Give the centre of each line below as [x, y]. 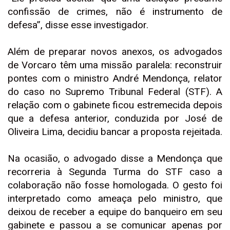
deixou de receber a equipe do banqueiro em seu [115, 212]
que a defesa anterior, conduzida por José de [115, 118]
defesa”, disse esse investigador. [78, 25]
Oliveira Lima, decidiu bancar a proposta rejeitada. [115, 132]
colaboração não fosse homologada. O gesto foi [115, 185]
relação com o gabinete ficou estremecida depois [115, 105]
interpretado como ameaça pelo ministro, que [115, 198]
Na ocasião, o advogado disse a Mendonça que [115, 158]
